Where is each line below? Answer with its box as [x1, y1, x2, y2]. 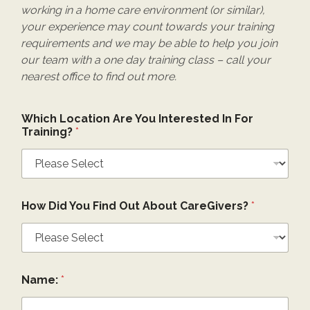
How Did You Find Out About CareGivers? [21, 199, 251, 212]
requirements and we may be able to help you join [21, 37, 277, 50]
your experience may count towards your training [21, 20, 274, 33]
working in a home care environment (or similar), [21, 3, 265, 17]
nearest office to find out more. [21, 70, 176, 83]
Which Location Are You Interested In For [21, 112, 253, 125]
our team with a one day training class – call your [21, 53, 271, 66]
